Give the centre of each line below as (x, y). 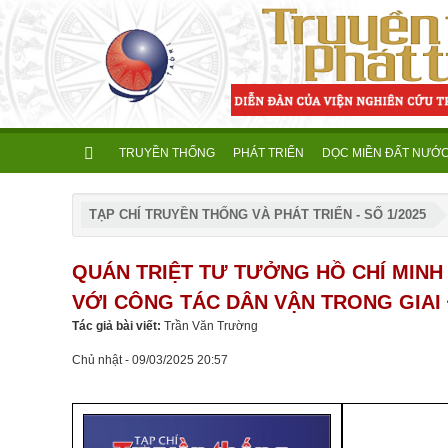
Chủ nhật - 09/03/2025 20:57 (150, 360)
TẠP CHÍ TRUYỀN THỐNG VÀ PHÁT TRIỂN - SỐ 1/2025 (257, 214)
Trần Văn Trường (211, 326)
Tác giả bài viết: (118, 326)
